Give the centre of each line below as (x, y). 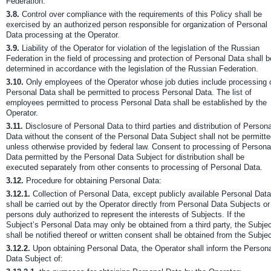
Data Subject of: (34, 259)
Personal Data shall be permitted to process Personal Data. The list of (129, 92)
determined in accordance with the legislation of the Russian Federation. (132, 69)
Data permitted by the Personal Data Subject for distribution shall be (125, 157)
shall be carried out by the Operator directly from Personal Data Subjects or (138, 204)
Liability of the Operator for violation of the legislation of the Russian (139, 48)
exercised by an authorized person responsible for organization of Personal (137, 24)
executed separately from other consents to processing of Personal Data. (134, 167)
